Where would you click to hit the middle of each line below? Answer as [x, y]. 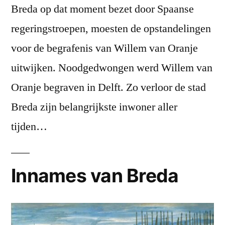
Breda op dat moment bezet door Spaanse [102, 9]
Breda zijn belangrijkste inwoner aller [94, 107]
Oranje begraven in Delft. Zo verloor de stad [108, 88]
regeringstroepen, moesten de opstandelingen [111, 29]
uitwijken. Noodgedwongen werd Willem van [112, 68]
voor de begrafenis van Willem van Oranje [104, 48]
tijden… [29, 127]
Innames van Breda [95, 176]
